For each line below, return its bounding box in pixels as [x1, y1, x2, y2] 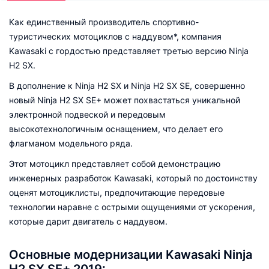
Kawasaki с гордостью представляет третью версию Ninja [9, 46, 249, 56]
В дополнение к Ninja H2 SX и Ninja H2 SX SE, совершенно [9, 80, 245, 91]
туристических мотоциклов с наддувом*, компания [9, 31, 222, 41]
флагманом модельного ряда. [9, 138, 133, 148]
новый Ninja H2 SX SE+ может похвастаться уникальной [9, 95, 240, 105]
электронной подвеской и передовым [9, 109, 166, 119]
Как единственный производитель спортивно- [9, 17, 199, 27]
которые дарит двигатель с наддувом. [9, 216, 168, 226]
